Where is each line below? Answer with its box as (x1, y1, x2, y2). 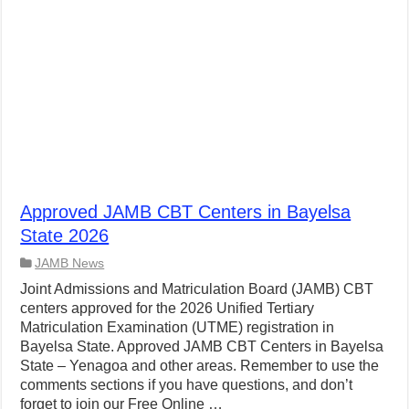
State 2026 (20, 225, 110, 246)
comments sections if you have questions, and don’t (20, 377, 353, 393)
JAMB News (35, 257, 105, 270)
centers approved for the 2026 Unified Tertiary (20, 300, 315, 316)
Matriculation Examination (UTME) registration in (20, 320, 335, 335)
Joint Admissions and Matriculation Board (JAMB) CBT (20, 281, 374, 297)
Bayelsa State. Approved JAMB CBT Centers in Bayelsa (20, 339, 384, 354)
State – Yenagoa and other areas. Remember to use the (20, 358, 380, 373)
